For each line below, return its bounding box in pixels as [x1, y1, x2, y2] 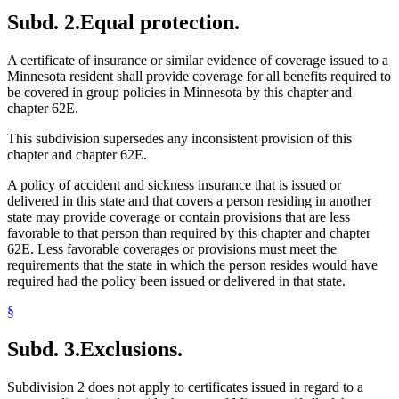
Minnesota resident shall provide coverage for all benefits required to [7, 69, 391, 85]
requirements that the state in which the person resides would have [7, 257, 378, 273]
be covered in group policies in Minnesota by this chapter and [7, 85, 352, 101]
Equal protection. [80, 11, 240, 35]
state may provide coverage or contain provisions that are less [7, 209, 350, 225]
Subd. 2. [7, 11, 80, 35]
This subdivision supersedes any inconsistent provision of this [7, 131, 352, 147]
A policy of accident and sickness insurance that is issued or [7, 177, 341, 193]
